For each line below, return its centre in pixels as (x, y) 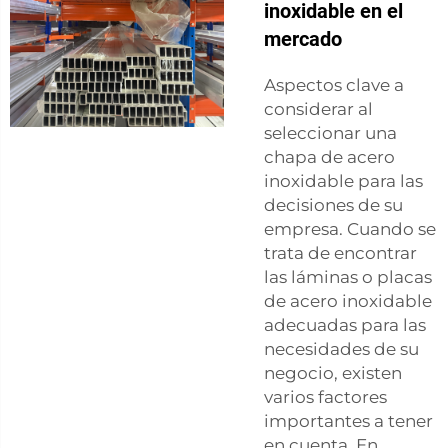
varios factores (325, 396)
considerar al (318, 108)
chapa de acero (329, 156)
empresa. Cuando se (350, 228)
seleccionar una (330, 132)
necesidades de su (341, 348)
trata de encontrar (340, 252)
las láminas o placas (348, 276)
